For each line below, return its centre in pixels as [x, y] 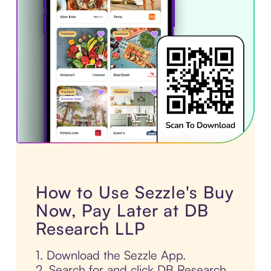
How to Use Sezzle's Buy [135, 192]
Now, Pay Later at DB [122, 211]
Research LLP [90, 229]
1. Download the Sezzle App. [110, 255]
